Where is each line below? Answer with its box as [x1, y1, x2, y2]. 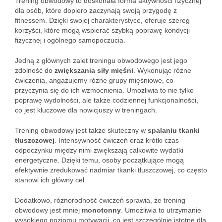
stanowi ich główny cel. [15, 176, 86, 184]
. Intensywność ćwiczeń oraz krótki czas [55, 136, 179, 144]
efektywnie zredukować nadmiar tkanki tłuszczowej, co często [15, 166, 207, 174]
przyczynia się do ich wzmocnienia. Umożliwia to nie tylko [15, 86, 194, 94]
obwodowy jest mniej [15, 206, 82, 214]
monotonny [82, 206, 121, 214]
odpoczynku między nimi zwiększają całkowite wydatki [15, 146, 183, 154]
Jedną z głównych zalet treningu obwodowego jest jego [15, 56, 187, 64]
